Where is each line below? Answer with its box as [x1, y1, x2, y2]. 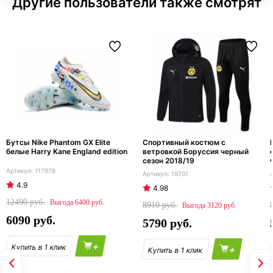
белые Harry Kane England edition [6, 147, 127, 157]
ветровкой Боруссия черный [143, 147, 249, 157]
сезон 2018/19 [143, 156, 194, 166]
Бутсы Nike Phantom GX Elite [6, 138, 110, 147]
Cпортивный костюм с [143, 138, 225, 147]
